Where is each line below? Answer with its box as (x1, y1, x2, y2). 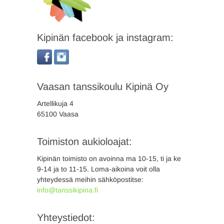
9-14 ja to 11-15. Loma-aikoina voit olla (37, 165, 160, 173)
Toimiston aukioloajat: (37, 136, 132, 147)
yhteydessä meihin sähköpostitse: (37, 175, 143, 183)
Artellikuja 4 (37, 99, 73, 107)
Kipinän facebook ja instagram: (37, 32, 173, 43)
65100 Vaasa (37, 110, 78, 118)
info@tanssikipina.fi (37, 186, 98, 194)
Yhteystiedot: (37, 212, 95, 223)
